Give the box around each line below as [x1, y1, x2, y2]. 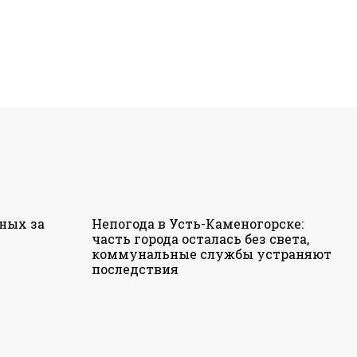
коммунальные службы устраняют [92, 245, 331, 262]
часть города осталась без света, [92, 229, 309, 247]
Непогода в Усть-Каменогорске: [92, 214, 304, 232]
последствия [92, 260, 178, 277]
